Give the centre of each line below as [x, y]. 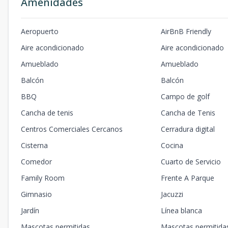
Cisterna [34, 146]
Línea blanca [182, 211]
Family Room [43, 178]
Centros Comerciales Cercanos [72, 129]
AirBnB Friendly [186, 32]
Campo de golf [186, 97]
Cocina [172, 146]
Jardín [30, 211]
